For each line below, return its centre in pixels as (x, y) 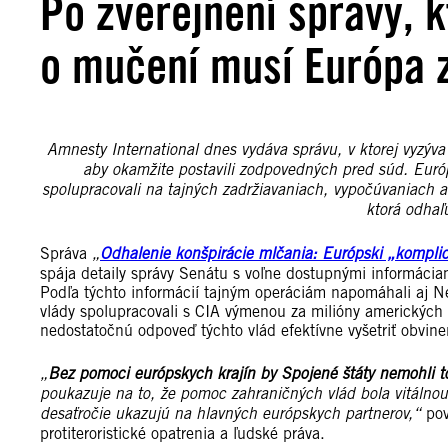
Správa (66, 254)
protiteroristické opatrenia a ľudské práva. (182, 434)
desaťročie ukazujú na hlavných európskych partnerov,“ (230, 414)
